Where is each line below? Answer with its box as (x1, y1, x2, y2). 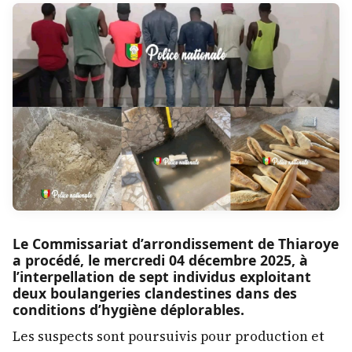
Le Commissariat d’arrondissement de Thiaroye (13, 234, 339, 254)
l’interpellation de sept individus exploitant (13, 267, 311, 287)
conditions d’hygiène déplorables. (13, 300, 244, 320)
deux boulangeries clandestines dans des (13, 284, 297, 303)
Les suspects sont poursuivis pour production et (13, 327, 324, 346)
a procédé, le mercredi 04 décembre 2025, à (13, 251, 308, 270)
